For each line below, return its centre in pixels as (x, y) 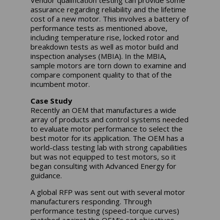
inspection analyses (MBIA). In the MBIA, (99, 56)
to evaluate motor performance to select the (107, 129)
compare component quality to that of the (101, 75)
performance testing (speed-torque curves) (105, 211)
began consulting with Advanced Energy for (104, 166)
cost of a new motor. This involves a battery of (110, 19)
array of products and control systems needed (110, 120)
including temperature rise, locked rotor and (105, 38)
